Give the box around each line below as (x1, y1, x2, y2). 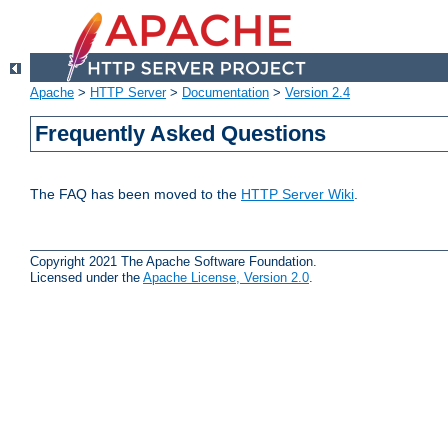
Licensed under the (30, 269, 143, 285)
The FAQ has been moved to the (30, 186, 241, 203)
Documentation (182, 85, 269, 101)
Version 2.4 (285, 85, 350, 101)
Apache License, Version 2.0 (143, 269, 309, 285)
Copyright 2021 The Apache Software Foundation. (30, 253, 317, 269)
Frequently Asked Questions (35, 121, 327, 147)
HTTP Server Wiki (241, 186, 354, 203)
